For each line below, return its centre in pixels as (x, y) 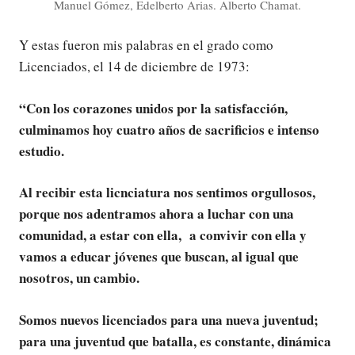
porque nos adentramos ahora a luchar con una (157, 214)
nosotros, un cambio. (79, 278)
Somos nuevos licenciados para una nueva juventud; (169, 319)
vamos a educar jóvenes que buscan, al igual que (159, 257)
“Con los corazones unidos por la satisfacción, (153, 108)
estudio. (42, 151)
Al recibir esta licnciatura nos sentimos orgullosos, (167, 193)
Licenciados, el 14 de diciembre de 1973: (134, 67)
